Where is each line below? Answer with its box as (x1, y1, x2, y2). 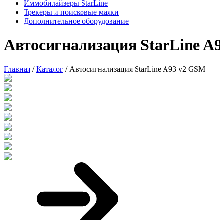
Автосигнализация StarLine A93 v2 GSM (69, 64, 205, 73)
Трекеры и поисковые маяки (24, 8, 119, 16)
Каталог (36, 64, 63, 73)
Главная (4, 64, 30, 73)
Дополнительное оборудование (24, 17, 129, 25)
